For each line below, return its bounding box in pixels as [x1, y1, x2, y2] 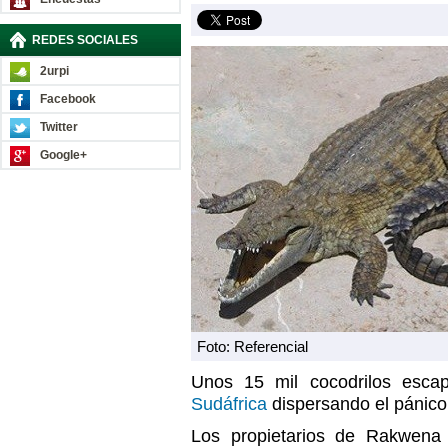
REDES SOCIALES [32, 33, 138, 47]
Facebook [40, 92, 96, 106]
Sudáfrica [191, 394, 272, 414]
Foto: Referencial [197, 338, 308, 355]
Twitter [40, 120, 78, 134]
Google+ [40, 148, 87, 162]
